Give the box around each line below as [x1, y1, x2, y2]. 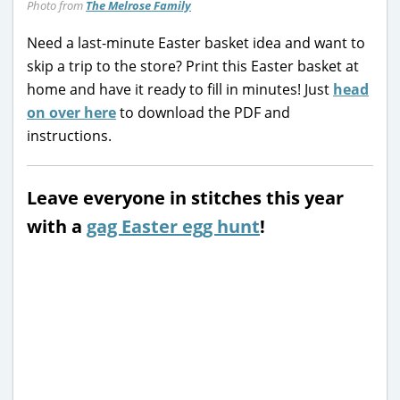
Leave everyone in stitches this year [27, 185, 344, 210]
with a [27, 213, 87, 238]
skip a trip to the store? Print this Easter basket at [27, 55, 359, 76]
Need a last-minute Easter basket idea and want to [27, 32, 365, 53]
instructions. [27, 125, 112, 146]
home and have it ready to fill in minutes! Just [27, 79, 333, 99]
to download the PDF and [116, 102, 290, 122]
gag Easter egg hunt [87, 213, 260, 238]
